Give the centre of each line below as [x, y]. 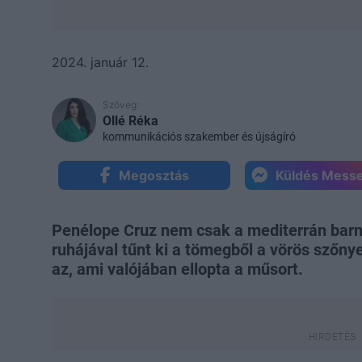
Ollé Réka [130, 120]
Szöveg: [121, 104]
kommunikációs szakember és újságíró [199, 136]
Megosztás [154, 175]
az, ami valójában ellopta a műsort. [177, 269]
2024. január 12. [100, 62]
